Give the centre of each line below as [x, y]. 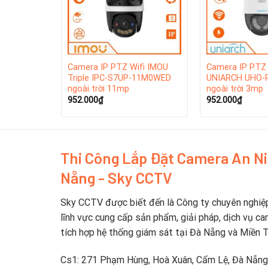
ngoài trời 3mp [234, 89]
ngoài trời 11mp [98, 89]
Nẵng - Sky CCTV [116, 177]
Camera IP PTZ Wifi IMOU [118, 67]
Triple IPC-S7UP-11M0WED [119, 78]
